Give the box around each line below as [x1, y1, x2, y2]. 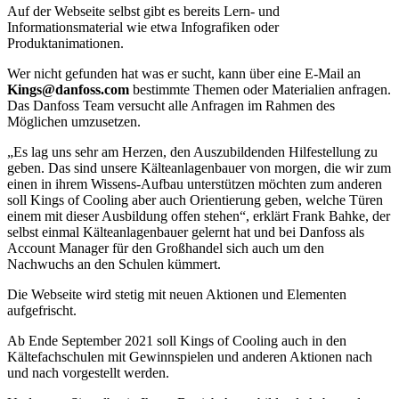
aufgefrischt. [7, 302, 77, 318]
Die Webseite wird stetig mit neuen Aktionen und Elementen [7, 286, 346, 302]
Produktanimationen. [7, 35, 124, 51]
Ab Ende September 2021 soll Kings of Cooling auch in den [7, 332, 346, 348]
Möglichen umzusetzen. [7, 113, 141, 129]
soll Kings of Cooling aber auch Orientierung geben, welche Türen [7, 191, 383, 208]
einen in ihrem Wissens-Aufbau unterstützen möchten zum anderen [7, 175, 382, 191]
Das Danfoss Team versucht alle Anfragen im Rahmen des [7, 97, 335, 113]
